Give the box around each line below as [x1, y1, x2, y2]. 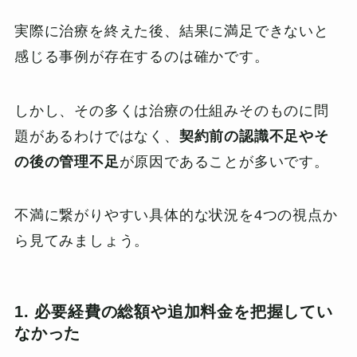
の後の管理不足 [14, 153, 120, 170]
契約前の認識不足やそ [178, 127, 329, 144]
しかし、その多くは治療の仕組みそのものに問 [14, 102, 329, 119]
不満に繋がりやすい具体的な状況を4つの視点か [14, 207, 338, 224]
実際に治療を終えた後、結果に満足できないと [14, 22, 329, 39]
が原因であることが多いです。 [119, 153, 329, 170]
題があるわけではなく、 [14, 127, 179, 144]
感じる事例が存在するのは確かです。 [14, 48, 269, 65]
